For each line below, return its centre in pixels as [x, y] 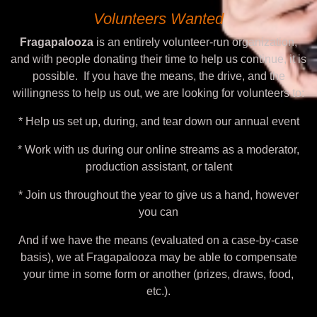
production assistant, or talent [158, 167]
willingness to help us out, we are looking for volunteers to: [158, 93]
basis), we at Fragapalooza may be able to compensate [158, 257]
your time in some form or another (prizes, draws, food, [158, 274]
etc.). [158, 291]
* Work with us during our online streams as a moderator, [158, 150]
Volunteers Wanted [158, 19]
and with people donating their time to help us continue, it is [158, 59]
